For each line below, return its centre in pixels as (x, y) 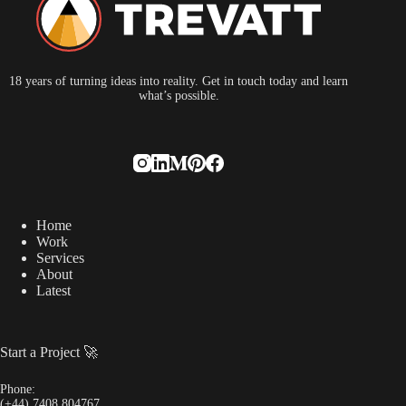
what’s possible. (179, 96)
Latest (53, 291)
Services (60, 258)
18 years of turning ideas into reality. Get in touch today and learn (179, 82)
